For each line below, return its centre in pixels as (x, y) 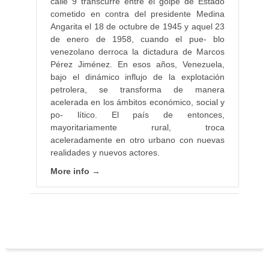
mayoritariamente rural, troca (138, 127)
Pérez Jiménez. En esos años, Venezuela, (138, 64)
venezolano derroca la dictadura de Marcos (138, 51)
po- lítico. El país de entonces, (138, 114)
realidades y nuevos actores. (105, 152)
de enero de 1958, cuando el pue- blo (138, 39)
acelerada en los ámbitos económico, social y (138, 102)
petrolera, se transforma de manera (138, 89)
